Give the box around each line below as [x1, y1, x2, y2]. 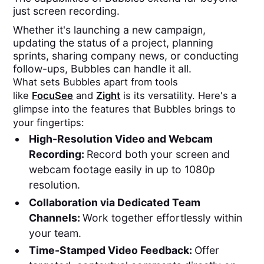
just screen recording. [13, 5, 123, 18]
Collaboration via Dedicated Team [28, 196, 200, 209]
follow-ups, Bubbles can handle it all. [13, 62, 192, 75]
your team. [28, 226, 81, 239]
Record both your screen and [86, 148, 230, 161]
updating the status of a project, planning [13, 37, 214, 49]
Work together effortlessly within [82, 211, 242, 224]
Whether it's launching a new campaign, [13, 24, 206, 37]
